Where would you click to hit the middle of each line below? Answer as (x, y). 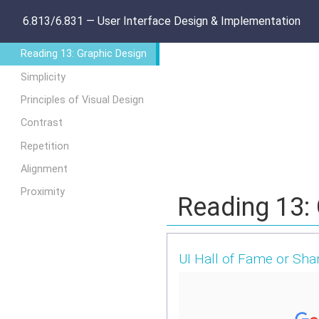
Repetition (45, 146)
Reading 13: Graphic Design (83, 54)
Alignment (44, 169)
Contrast (41, 123)
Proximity (42, 192)
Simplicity (43, 77)
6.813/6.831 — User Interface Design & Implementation (162, 21)
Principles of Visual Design (82, 100)
